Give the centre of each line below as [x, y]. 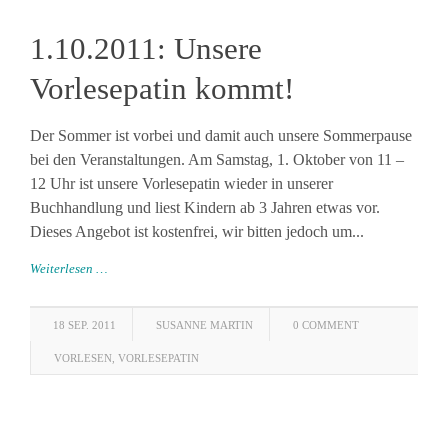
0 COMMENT [326, 325]
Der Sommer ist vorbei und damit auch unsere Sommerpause [221, 135]
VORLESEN [83, 358]
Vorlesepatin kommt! [162, 88]
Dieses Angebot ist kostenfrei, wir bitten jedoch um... [197, 231]
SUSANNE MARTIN [204, 325]
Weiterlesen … [69, 268]
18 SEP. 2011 [84, 325]
